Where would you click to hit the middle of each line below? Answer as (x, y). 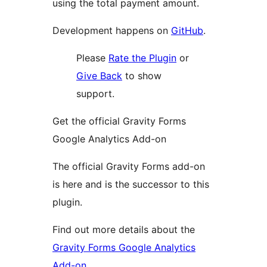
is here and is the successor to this (131, 184)
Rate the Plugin (142, 58)
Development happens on (112, 31)
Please (92, 58)
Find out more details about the (124, 230)
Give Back (99, 76)
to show (142, 76)
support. (95, 94)
